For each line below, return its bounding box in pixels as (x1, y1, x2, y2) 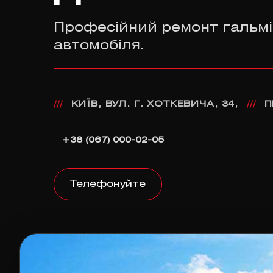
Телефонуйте (70, 179, 146, 189)
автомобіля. (54, 40, 144, 52)
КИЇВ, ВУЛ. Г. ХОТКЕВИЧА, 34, (71, 100, 239, 108)
